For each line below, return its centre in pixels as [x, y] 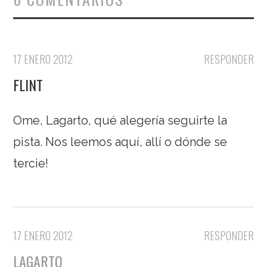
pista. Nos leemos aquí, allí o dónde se [120, 142]
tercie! [31, 163]
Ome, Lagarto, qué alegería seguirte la [120, 120]
